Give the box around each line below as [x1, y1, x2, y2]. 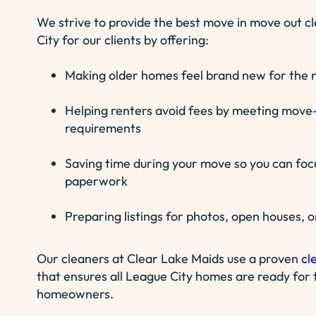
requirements [65, 120, 141, 136]
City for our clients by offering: [37, 32, 209, 48]
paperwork [65, 173, 128, 189]
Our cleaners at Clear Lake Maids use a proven [37, 250, 301, 267]
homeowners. [37, 286, 114, 302]
